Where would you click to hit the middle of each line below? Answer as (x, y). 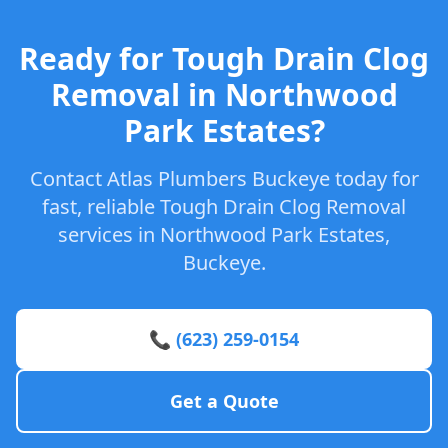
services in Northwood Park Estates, (224, 234)
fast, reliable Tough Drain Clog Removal (224, 206)
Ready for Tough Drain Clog (224, 58)
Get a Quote (224, 401)
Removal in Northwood (224, 94)
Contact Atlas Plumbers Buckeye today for (224, 178)
